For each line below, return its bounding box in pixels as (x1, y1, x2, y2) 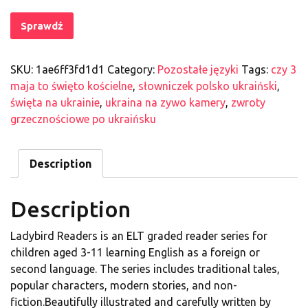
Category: (107, 63, 157, 76)
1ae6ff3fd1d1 (36, 63, 104, 76)
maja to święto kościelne (10, 79, 133, 92)
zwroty (231, 96, 265, 109)
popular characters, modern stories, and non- (10, 278, 237, 291)
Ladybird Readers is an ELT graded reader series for (10, 229, 267, 242)
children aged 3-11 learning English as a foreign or (10, 245, 260, 258)
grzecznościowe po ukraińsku (10, 112, 156, 125)
